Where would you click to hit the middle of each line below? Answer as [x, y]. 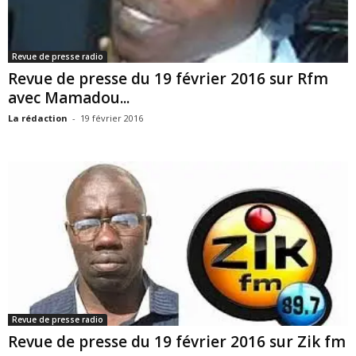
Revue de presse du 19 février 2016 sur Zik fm [177, 341]
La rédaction [38, 118]
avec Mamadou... [69, 98]
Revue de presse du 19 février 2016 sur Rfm [168, 79]
